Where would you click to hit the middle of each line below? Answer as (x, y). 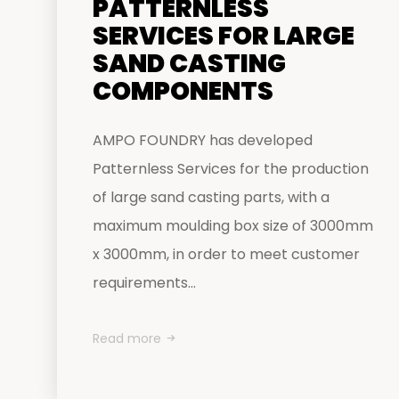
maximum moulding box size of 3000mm (233, 226)
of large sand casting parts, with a (211, 197)
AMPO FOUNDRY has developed (203, 140)
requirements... (144, 283)
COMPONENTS (183, 91)
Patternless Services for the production (231, 169)
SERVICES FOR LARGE (224, 36)
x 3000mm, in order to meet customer (226, 254)
